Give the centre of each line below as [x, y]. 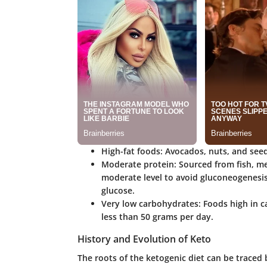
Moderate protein [137, 164]
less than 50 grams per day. [157, 217]
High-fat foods [131, 151]
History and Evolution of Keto [144, 239]
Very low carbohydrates [150, 204]
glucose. [118, 190]
